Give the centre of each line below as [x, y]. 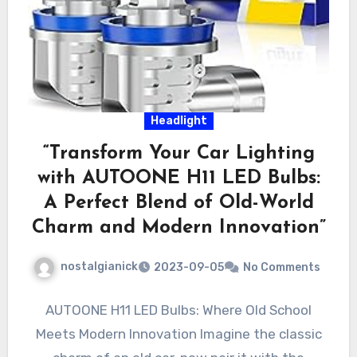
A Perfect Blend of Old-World [178, 204]
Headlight [178, 121]
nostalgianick [99, 267]
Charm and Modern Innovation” [178, 228]
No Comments [282, 268]
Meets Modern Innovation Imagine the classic [178, 334]
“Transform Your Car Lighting [178, 154]
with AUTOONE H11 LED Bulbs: [178, 179]
